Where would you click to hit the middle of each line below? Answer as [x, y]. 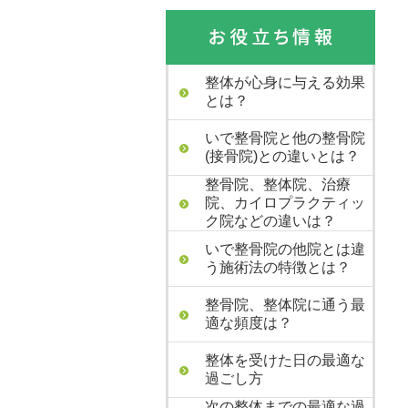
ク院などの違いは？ [270, 221]
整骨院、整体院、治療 [278, 184]
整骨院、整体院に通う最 [285, 305]
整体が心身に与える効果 [285, 82]
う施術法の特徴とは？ [278, 267]
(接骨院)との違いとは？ [282, 156]
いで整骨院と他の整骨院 [285, 138]
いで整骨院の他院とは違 [285, 249]
